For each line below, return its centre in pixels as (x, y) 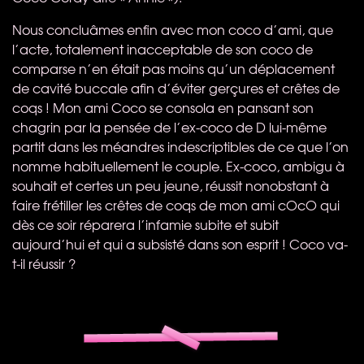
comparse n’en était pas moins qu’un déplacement (173, 68)
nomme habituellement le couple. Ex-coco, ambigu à (178, 165)
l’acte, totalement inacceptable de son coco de (162, 48)
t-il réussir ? (44, 263)
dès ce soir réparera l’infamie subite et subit (145, 224)
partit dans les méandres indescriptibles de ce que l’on (180, 146)
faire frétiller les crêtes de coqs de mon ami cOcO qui (176, 204)
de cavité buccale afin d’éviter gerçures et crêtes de (176, 87)
